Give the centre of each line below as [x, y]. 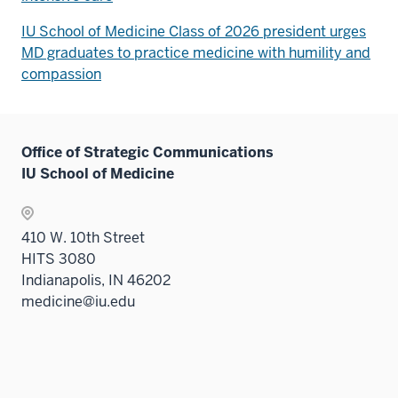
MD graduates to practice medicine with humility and [196, 52]
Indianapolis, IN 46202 [96, 280]
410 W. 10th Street [83, 237]
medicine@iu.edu [78, 301]
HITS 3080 [59, 259]
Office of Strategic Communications [147, 152]
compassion [61, 74]
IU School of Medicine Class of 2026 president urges [194, 31]
